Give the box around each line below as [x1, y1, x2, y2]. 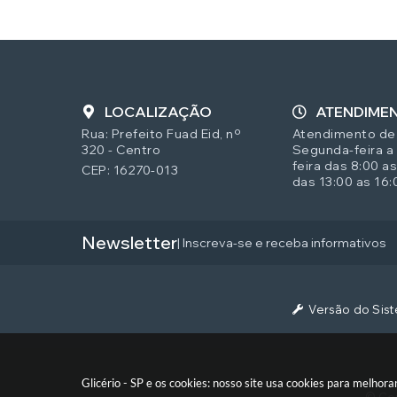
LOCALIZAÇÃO [105, 102, 212, 121]
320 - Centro [82, 141, 160, 158]
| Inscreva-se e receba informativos [177, 234, 386, 251]
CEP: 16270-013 [82, 161, 178, 178]
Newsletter [82, 230, 177, 253]
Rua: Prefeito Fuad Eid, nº [82, 125, 241, 142]
